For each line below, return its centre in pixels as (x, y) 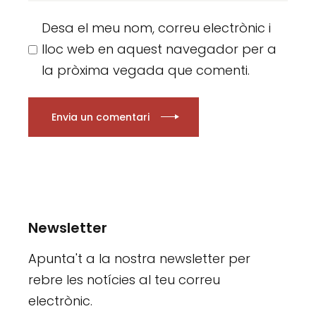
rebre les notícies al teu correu (124, 280)
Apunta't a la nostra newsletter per (140, 259)
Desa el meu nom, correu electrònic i (157, 28)
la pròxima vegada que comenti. (146, 71)
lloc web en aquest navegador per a (159, 49)
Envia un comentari (101, 117)
